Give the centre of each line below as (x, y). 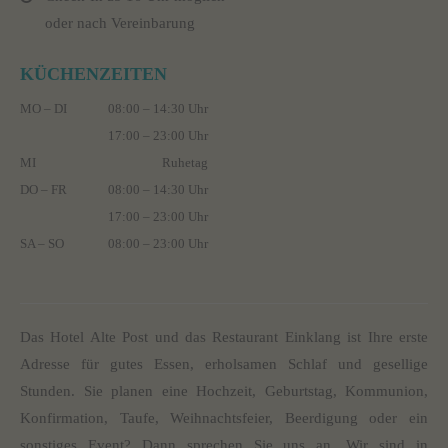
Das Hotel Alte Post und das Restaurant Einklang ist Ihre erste (224, 337)
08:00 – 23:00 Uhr (158, 244)
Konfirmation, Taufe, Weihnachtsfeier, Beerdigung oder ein (224, 418)
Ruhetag (185, 163)
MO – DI (43, 109)
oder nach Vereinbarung (120, 23)
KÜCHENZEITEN (93, 74)
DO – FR (43, 190)
